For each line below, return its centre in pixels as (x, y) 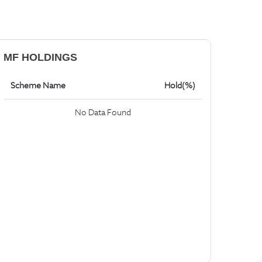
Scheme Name (38, 85)
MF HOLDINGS (40, 57)
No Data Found (103, 112)
